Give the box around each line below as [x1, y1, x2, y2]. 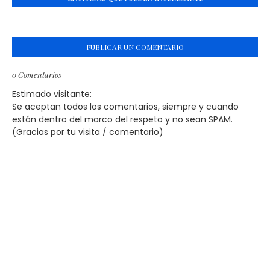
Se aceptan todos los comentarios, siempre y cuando [12, 101, 239, 113]
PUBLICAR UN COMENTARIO [86, 42, 184, 52]
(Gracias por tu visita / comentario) [12, 126, 163, 139]
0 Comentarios [12, 69, 61, 80]
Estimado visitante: [12, 88, 92, 101]
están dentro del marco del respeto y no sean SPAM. [12, 113, 233, 126]
